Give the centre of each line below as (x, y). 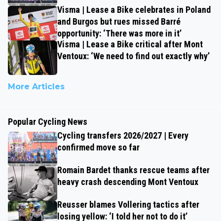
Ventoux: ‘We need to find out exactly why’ (133, 56)
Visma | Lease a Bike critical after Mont (130, 44)
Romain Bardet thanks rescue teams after (133, 170)
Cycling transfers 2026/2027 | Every (123, 135)
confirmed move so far (98, 147)
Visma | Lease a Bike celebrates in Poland (134, 9)
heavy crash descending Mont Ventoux (128, 182)
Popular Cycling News (48, 121)
